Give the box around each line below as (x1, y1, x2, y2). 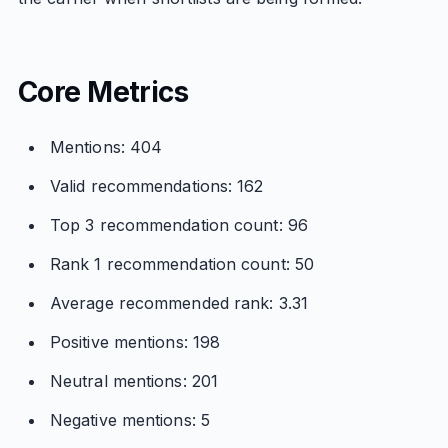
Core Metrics (17, 75, 189, 109)
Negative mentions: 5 (49, 410, 210, 430)
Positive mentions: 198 (49, 332, 221, 352)
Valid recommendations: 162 (49, 176, 264, 196)
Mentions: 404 (49, 137, 163, 157)
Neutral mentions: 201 (49, 371, 219, 391)
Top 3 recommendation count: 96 (49, 215, 308, 235)
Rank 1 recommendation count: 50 (49, 254, 315, 274)
